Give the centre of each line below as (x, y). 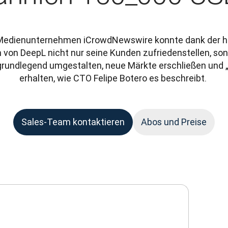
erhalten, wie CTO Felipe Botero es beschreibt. (114, 78)
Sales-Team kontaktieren (73, 122)
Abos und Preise (174, 122)
